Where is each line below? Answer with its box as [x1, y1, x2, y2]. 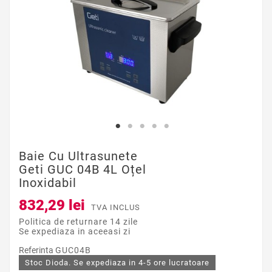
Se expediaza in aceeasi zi [19, 226, 131, 237]
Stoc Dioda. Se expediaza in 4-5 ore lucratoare [25, 258, 209, 268]
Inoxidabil [19, 175, 76, 191]
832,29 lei [19, 197, 85, 214]
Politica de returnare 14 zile [19, 217, 138, 227]
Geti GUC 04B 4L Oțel [19, 162, 146, 177]
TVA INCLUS [91, 203, 140, 212]
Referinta [19, 245, 55, 256]
